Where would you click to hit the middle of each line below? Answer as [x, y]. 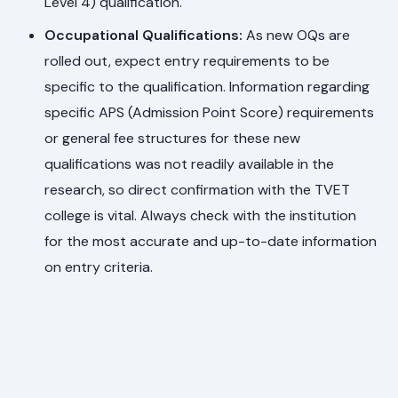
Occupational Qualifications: [144, 36]
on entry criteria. [99, 267]
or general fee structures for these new [173, 139]
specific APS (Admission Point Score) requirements [210, 113]
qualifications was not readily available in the [190, 164]
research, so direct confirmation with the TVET [198, 190]
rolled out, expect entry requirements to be [187, 61]
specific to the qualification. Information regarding [207, 87]
